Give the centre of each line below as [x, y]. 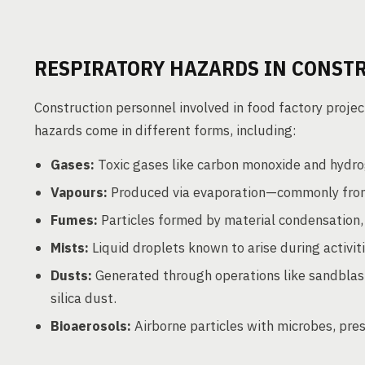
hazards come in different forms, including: [165, 130]
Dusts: [71, 275]
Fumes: [74, 220]
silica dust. [84, 298]
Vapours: [79, 192]
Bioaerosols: [91, 326]
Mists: [70, 248]
